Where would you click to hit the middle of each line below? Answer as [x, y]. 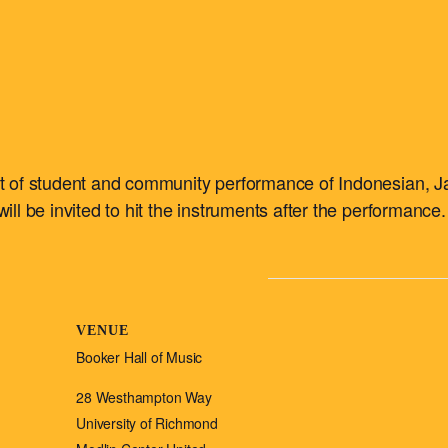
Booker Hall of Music [139, 357]
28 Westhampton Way [144, 397]
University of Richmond [147, 423]
